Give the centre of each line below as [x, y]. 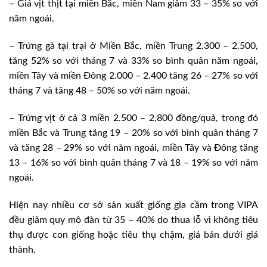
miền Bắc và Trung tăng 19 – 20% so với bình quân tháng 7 [133, 133]
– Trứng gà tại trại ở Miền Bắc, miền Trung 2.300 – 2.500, [133, 46]
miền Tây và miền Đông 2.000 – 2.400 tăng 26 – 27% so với [133, 76]
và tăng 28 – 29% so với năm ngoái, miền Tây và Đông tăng [133, 148]
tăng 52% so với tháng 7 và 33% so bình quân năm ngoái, [133, 61]
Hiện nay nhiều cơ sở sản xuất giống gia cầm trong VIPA [133, 205]
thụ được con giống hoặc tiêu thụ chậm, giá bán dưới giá [133, 235]
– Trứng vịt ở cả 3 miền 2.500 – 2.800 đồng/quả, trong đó [133, 118]
